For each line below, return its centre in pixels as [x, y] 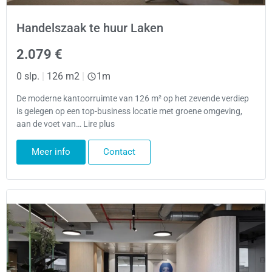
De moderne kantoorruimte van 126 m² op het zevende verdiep [133, 99]
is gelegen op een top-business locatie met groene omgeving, [129, 112]
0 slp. [28, 76]
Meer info [51, 151]
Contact [119, 151]
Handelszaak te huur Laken [90, 28]
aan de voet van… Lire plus [66, 124]
